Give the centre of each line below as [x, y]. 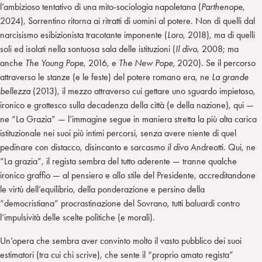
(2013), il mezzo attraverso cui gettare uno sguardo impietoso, [144, 91]
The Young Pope [54, 63]
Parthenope [222, 7]
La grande [230, 77]
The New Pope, [147, 63]
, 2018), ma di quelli [219, 35]
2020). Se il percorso [215, 63]
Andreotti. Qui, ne [222, 147]
